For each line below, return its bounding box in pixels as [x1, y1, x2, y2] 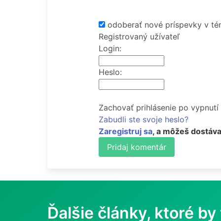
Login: [99, 43, 121, 53]
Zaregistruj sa [99, 126, 152, 136]
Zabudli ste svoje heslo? [99, 114, 188, 124]
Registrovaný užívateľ [99, 32, 180, 41]
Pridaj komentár [107, 142, 166, 152]
